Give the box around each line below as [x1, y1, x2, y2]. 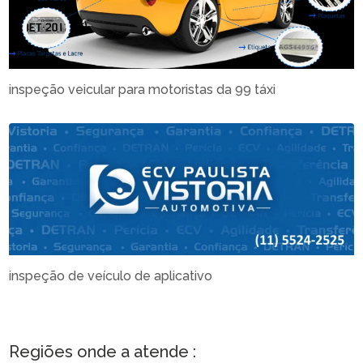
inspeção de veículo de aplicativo [9, 267, 213, 284]
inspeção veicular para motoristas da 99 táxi [9, 82, 276, 98]
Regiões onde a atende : [9, 341, 197, 361]
